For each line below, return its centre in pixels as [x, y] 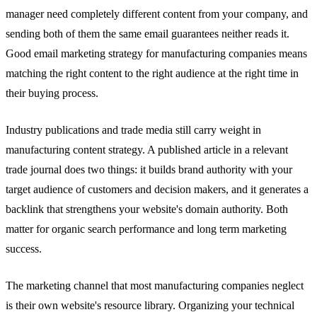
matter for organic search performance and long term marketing [146, 229]
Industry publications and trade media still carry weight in [133, 129]
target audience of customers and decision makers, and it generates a [157, 189]
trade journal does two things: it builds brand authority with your [149, 169]
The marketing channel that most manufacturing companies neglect [155, 285]
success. [24, 248]
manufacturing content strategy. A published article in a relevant [147, 149]
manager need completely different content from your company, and [157, 13]
